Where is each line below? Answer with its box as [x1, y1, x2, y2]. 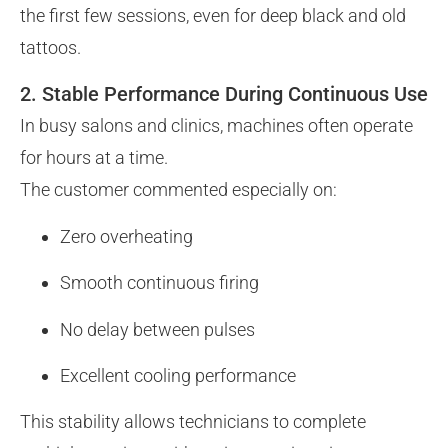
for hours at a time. [20, 147, 168, 169]
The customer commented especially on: [20, 179, 337, 201]
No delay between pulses [60, 318, 255, 340]
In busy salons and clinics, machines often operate [20, 115, 413, 137]
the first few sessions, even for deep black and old [20, 5, 406, 26]
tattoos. [20, 37, 81, 58]
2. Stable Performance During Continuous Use [20, 82, 428, 107]
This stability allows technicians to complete [20, 411, 366, 433]
